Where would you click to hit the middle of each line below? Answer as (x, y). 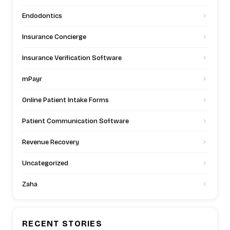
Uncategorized (45, 163)
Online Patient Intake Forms (65, 100)
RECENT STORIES (62, 223)
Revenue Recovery (51, 142)
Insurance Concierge (54, 37)
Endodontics (42, 16)
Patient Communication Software (75, 121)
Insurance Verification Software (72, 58)
